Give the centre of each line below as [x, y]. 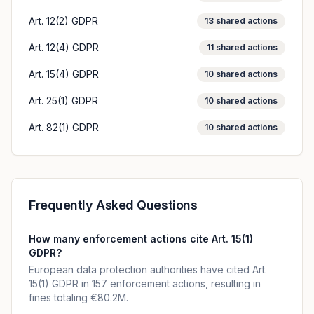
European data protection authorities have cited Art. [148, 269]
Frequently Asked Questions [113, 205]
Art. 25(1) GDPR [63, 101]
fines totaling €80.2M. [78, 298]
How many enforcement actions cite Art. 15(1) [141, 239]
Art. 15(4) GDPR [64, 74]
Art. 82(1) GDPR [64, 127]
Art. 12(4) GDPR [64, 47]
